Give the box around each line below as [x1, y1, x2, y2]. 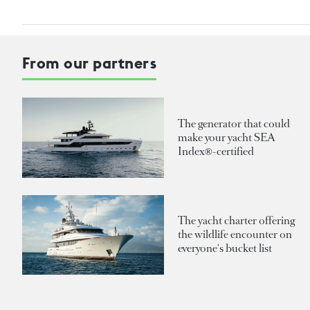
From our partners [22, 53, 157, 73]
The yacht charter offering [178, 213, 295, 228]
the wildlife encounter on [178, 227, 292, 242]
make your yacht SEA [178, 130, 275, 145]
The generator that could [178, 116, 290, 131]
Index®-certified [178, 144, 254, 159]
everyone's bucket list [178, 241, 272, 256]
